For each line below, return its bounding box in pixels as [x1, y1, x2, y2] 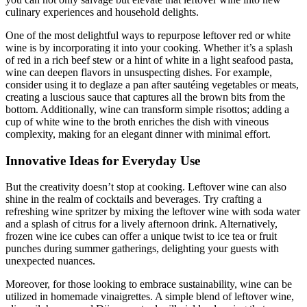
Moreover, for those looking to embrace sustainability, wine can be [5, 278, 292, 291]
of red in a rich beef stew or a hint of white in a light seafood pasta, [5, 53, 293, 66]
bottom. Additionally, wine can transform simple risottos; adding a [5, 103, 289, 115]
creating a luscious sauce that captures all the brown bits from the [5, 90, 285, 103]
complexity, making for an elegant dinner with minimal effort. [5, 127, 271, 140]
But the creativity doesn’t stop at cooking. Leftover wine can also [5, 181, 286, 193]
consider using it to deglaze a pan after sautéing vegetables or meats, [5, 78, 299, 90]
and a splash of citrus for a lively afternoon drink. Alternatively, [5, 218, 278, 230]
